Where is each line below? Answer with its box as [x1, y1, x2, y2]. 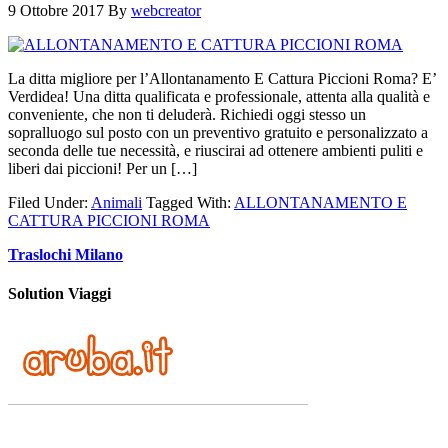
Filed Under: [8, 193, 91, 211]
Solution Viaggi [8, 285, 111, 303]
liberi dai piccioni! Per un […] [8, 159, 197, 177]
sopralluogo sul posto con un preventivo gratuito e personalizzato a [8, 123, 428, 141]
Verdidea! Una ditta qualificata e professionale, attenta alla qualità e [8, 87, 430, 105]
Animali [91, 193, 142, 211]
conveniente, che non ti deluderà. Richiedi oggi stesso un [8, 105, 366, 123]
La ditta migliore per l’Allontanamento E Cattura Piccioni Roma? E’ [8, 69, 436, 87]
